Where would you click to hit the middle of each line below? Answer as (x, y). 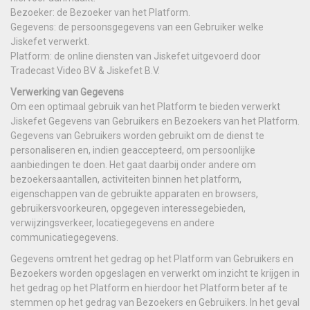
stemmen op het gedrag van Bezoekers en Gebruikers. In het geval (155, 302)
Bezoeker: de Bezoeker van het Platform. (100, 12)
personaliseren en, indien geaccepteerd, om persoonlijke (133, 150)
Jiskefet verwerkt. (50, 41)
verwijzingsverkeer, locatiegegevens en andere (112, 222)
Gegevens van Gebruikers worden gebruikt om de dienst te (137, 135)
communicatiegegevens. (65, 237)
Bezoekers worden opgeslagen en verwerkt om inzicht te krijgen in (155, 273)
